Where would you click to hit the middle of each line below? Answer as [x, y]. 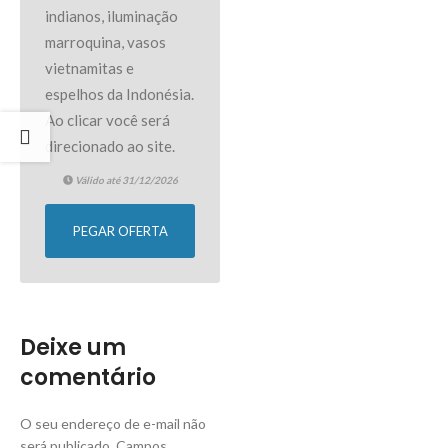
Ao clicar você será [107, 119]
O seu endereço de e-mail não [113, 423]
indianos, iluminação [111, 15]
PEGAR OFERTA [120, 230]
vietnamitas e [89, 67]
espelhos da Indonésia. [119, 93]
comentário [88, 377]
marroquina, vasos [105, 41]
